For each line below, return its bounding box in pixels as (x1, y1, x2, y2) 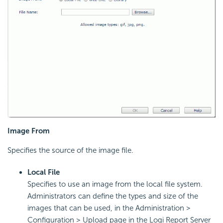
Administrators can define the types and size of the (27, 192, 198, 201)
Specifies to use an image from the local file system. (27, 180, 203, 189)
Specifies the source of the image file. (7, 146, 133, 155)
